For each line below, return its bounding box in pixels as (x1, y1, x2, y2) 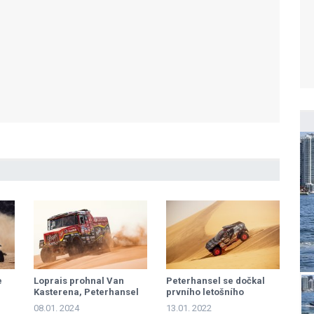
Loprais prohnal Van (34, 275, 124, 286)
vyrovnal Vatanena (34, 298, 117, 308)
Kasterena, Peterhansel (34, 287, 139, 297)
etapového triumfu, (166, 298, 251, 308)
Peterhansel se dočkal (166, 275, 265, 286)
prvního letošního (166, 287, 244, 297)
